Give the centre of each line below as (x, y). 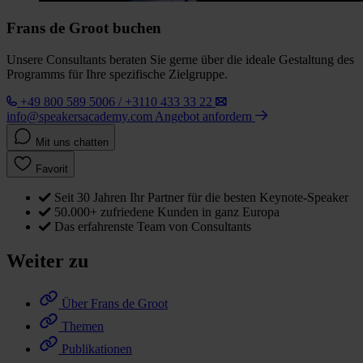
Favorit (52, 169)
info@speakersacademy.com (79, 117)
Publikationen (97, 348)
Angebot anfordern (205, 117)
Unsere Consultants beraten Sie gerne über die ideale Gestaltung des (180, 60)
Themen (83, 326)
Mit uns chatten (72, 143)
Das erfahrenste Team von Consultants (153, 227)
